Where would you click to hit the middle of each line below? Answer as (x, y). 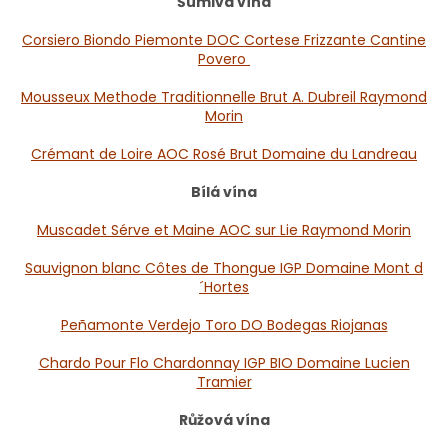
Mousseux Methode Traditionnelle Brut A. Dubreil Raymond (224, 96)
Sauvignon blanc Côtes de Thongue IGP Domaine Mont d (224, 267)
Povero (224, 58)
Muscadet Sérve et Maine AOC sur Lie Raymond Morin (224, 229)
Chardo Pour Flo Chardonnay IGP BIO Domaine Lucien (224, 362)
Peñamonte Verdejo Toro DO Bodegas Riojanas (224, 324)
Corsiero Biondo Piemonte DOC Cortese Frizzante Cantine (224, 39)
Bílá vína (224, 191)
